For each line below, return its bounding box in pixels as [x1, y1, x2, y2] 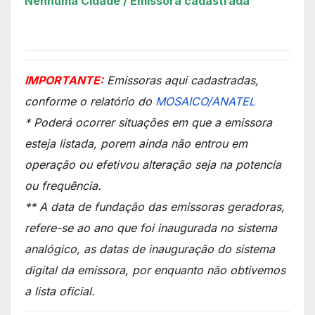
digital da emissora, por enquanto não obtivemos [25, 262, 285, 277]
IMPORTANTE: [25, 72, 103, 87]
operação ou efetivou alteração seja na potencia [25, 157, 281, 172]
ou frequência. [25, 178, 101, 193]
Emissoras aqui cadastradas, [103, 72, 259, 87]
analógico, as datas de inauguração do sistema [25, 241, 275, 256]
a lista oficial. [25, 283, 95, 298]
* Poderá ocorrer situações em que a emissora [25, 115, 272, 129]
